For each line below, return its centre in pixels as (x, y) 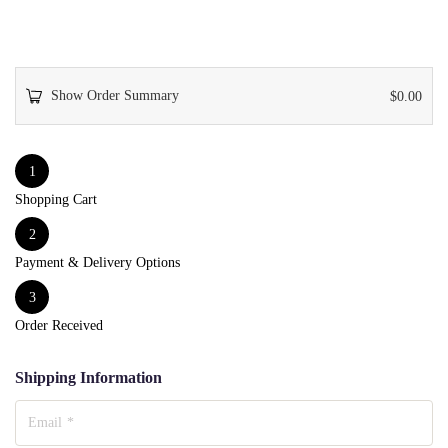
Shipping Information (88, 377)
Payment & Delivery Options (97, 262)
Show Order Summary (115, 95)
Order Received (59, 325)
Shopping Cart (56, 199)
